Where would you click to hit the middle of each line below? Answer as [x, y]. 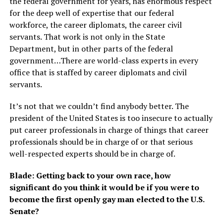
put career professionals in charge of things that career [109, 130]
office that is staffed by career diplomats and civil [98, 73]
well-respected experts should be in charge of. [92, 154]
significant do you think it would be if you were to [104, 188]
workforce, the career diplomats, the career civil [95, 25]
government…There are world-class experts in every [104, 61]
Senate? [24, 211]
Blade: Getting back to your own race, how [90, 176]
